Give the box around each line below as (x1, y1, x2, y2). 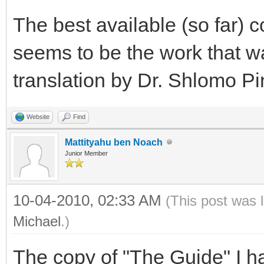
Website (27, 113, 49, 120)
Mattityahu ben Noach (65, 137, 163, 147)
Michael (13, 213, 61, 229)
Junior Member (65, 149, 108, 157)
